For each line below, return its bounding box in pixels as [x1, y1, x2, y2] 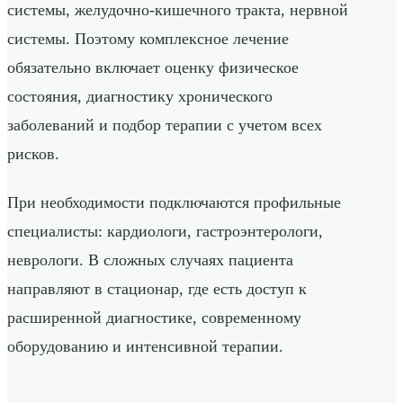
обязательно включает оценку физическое [7, 58, 299, 77]
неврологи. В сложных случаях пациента [7, 251, 293, 270]
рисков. [7, 145, 59, 164]
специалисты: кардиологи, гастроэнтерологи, [7, 222, 323, 241]
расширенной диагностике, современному [7, 309, 301, 327]
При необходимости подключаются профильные [7, 193, 341, 212]
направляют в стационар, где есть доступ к [7, 280, 307, 299]
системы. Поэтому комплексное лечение [7, 30, 289, 49]
